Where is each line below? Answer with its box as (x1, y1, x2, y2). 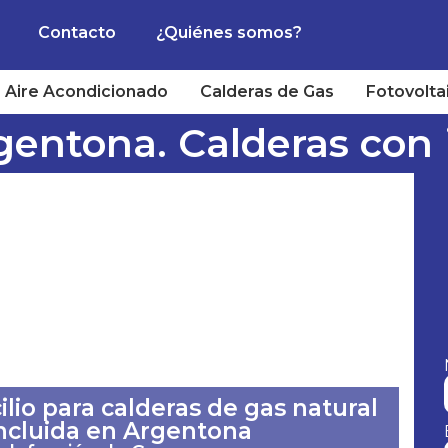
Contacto (37, 23, 116, 42)
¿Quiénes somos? (155, 23, 302, 42)
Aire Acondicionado (4, 82, 168, 101)
